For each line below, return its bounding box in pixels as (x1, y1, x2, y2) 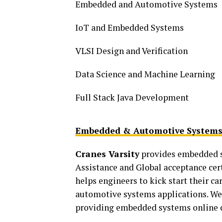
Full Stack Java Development (75, 91, 189, 103)
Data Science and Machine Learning (75, 68, 215, 80)
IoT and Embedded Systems (75, 21, 184, 33)
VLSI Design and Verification (75, 45, 188, 56)
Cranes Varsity (75, 148, 139, 160)
